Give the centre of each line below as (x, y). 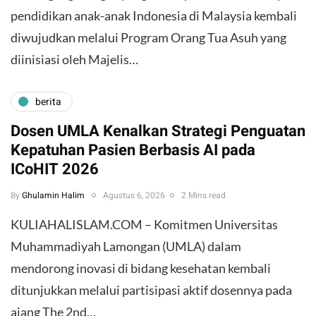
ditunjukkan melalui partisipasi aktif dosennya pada (151, 290)
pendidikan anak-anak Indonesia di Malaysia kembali (154, 16)
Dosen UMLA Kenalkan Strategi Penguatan (158, 132)
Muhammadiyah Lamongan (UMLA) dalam (126, 247)
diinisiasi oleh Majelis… (74, 60)
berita (48, 102)
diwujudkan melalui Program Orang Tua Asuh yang (148, 38)
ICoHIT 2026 (55, 170)
